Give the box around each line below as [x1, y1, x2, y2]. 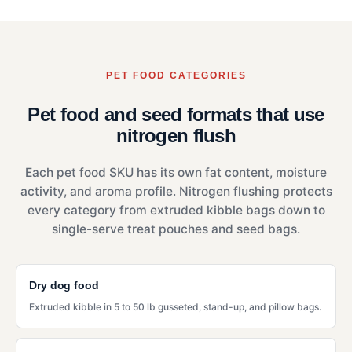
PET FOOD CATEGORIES [105, 69, 247, 81]
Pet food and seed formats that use [27, 103, 324, 125]
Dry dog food [29, 278, 99, 291]
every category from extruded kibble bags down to [27, 202, 325, 218]
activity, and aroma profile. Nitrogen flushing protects [20, 183, 332, 199]
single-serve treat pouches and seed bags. [52, 221, 300, 236]
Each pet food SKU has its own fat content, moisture [25, 164, 327, 180]
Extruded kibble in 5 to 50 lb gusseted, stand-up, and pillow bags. [29, 300, 321, 313]
